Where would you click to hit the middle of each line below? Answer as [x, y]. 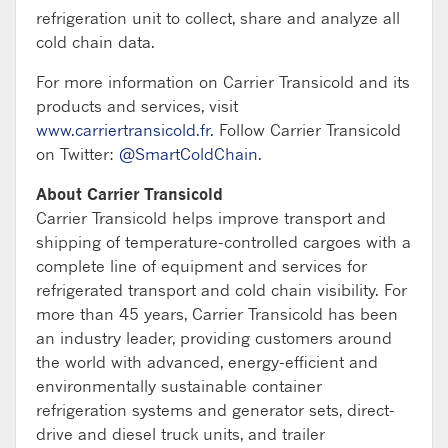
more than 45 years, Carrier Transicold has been [217, 313]
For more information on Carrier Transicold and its [223, 81]
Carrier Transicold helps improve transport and [211, 217]
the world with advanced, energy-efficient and [207, 361]
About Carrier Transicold [129, 193]
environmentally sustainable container [179, 385]
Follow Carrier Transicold [307, 129]
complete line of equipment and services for [201, 265]
